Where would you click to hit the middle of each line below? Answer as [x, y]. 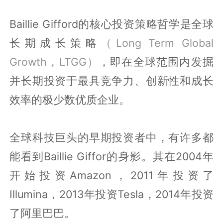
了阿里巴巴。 [43, 213]
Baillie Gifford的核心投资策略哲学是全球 [111, 24]
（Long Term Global [157, 43]
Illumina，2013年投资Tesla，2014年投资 [111, 194]
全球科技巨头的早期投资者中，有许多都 [111, 137]
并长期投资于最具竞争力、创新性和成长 [111, 80]
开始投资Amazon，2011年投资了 [111, 175]
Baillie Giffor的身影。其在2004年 [129, 156]
